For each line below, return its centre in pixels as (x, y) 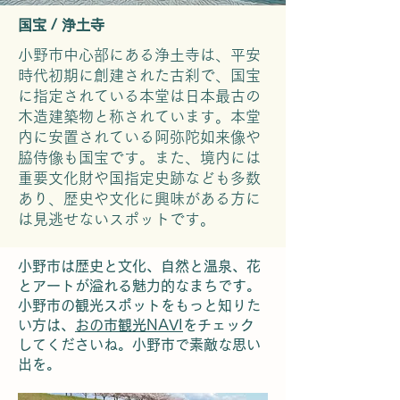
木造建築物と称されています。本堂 (139, 117)
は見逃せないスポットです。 (117, 219)
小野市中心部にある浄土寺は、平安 (139, 55)
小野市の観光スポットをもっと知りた (139, 305)
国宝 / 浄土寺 (61, 25)
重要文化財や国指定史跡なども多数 (139, 178)
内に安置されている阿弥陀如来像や (139, 137)
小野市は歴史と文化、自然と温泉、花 (139, 266)
